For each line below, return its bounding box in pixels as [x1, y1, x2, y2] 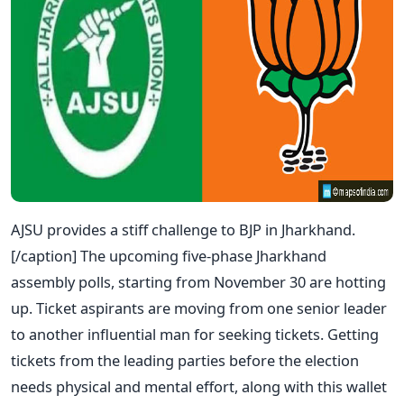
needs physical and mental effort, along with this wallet [11, 375, 387, 397]
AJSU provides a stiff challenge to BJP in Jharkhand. [11, 218, 355, 240]
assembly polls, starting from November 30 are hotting [11, 271, 386, 292]
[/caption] [11, 244, 80, 266]
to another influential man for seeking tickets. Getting [11, 323, 379, 344]
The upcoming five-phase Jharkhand [80, 244, 326, 266]
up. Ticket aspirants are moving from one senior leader [11, 297, 387, 318]
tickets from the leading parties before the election [11, 349, 359, 371]
